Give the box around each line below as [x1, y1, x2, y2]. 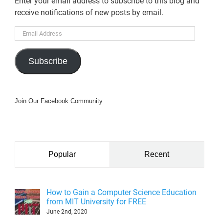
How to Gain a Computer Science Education [46, 188, 197, 197]
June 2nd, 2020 [46, 208, 88, 216]
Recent [144, 150, 170, 159]
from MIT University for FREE [46, 197, 146, 207]
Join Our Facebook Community [15, 97, 103, 105]
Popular [48, 150, 76, 159]
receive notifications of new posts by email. [15, 8, 163, 17]
